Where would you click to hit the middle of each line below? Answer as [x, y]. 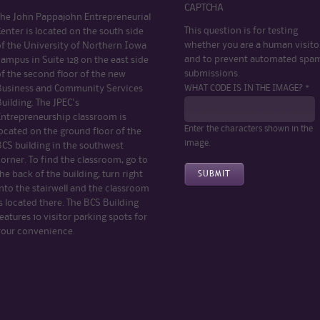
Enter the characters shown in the [249, 129]
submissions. [212, 73]
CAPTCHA [204, 7]
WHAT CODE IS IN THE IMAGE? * [247, 88]
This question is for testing [241, 30]
